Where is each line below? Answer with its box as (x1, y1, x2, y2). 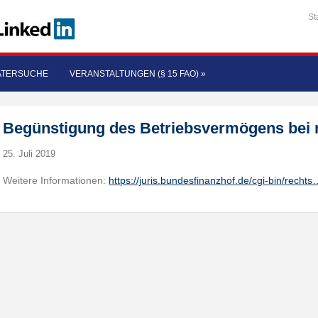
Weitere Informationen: (3, 175, 109, 186)
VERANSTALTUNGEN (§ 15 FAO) (70, 69, 199, 79)
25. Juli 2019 (3, 148, 56, 159)
